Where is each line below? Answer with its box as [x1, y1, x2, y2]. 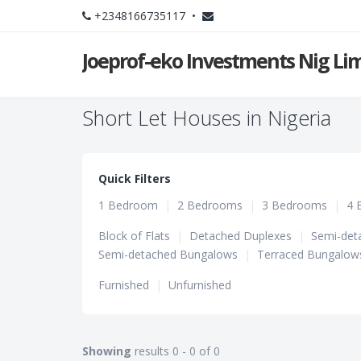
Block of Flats [98, 228, 170, 243]
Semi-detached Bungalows [98, 247, 238, 262]
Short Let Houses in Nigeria [82, 104, 331, 131]
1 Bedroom [98, 197, 158, 213]
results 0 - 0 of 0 [131, 343, 220, 359]
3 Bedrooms [262, 197, 327, 213]
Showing [82, 343, 131, 359]
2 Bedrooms [177, 197, 243, 213]
